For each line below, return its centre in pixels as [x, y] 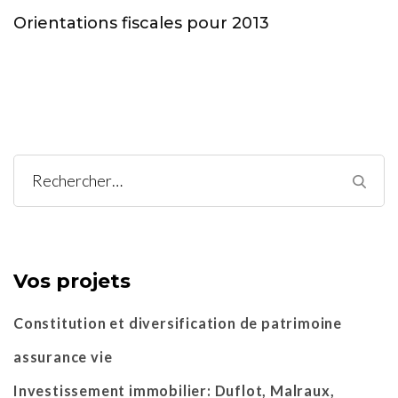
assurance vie [63, 356]
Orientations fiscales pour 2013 [141, 24]
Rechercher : [79, 182]
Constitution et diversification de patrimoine [178, 322]
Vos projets [72, 282]
